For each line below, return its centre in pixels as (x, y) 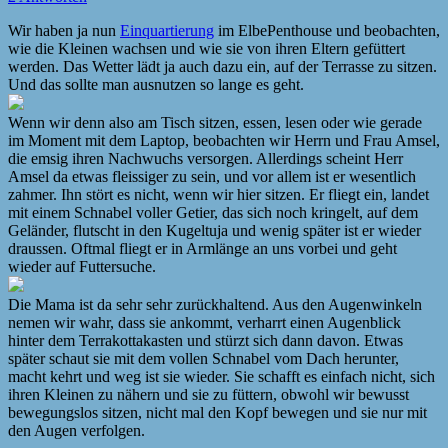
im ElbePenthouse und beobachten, (327, 30)
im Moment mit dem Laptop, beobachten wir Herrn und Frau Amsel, (224, 140)
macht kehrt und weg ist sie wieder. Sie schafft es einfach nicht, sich (221, 376)
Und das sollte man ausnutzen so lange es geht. (156, 84)
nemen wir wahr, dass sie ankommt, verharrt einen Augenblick (204, 322)
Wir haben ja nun (64, 30)
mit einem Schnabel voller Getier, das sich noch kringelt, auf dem (213, 212)
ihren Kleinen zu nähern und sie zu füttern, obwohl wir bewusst (208, 394)
